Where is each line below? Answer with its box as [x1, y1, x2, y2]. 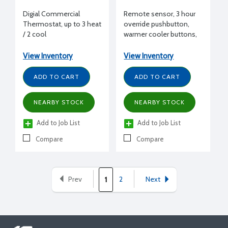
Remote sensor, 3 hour [124, 9, 196, 18]
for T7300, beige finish [124, 39, 196, 49]
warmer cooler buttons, [124, 29, 197, 39]
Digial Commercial [23, 9, 80, 18]
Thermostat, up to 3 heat [23, 19, 101, 28]
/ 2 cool [23, 29, 46, 39]
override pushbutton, [124, 19, 190, 28]
